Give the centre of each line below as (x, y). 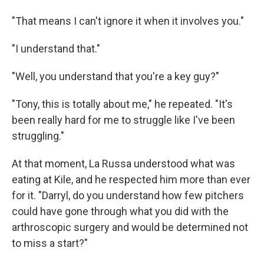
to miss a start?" (50, 243)
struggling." (38, 136)
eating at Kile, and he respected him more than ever (131, 179)
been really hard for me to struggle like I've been (123, 120)
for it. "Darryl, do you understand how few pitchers (128, 195)
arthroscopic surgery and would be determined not (130, 227)
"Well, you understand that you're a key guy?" (115, 76)
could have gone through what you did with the (120, 211)
